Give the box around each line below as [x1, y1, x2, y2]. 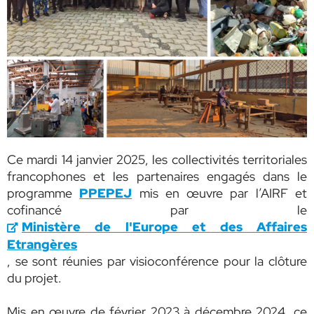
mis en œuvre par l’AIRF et [132, 185, 308, 202]
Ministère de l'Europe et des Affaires [22, 219, 307, 235]
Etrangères [7, 236, 77, 253]
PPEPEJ [79, 185, 132, 202]
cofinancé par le [7, 202, 307, 219]
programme [7, 185, 80, 202]
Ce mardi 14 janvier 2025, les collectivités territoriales [7, 151, 307, 168]
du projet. [7, 270, 62, 287]
